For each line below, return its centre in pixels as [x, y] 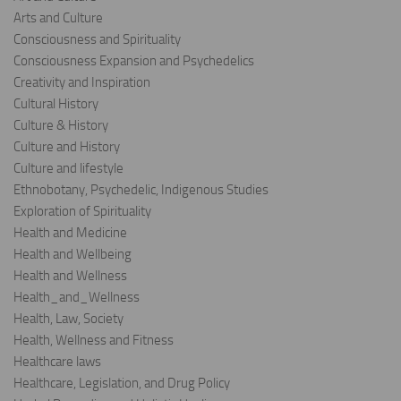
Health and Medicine [70, 233]
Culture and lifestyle [68, 169]
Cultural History [56, 104]
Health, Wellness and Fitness [94, 341]
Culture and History [67, 147]
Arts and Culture [58, 18]
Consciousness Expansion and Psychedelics [134, 61]
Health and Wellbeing [73, 255]
